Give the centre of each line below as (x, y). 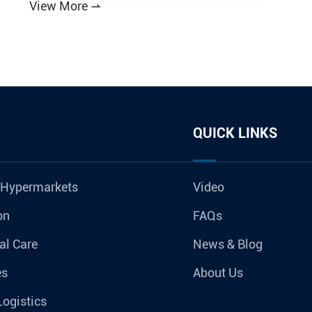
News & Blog (227, 244)
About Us (218, 273)
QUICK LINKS (235, 133)
